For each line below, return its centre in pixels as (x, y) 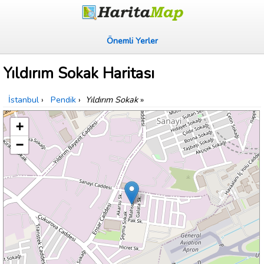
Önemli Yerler (132, 41)
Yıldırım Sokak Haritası (79, 74)
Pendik (63, 100)
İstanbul (24, 100)
